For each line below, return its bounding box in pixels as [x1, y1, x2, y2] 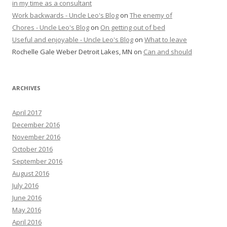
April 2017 [12, 107, 42, 117]
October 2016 [12, 144, 53, 154]
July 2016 [12, 180, 39, 190]
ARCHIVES [12, 84, 41, 92]
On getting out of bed [100, 22, 165, 32]
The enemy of [130, 10, 172, 20]
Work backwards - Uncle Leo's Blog [12, 10, 119, 20]
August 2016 [12, 168, 49, 178]
